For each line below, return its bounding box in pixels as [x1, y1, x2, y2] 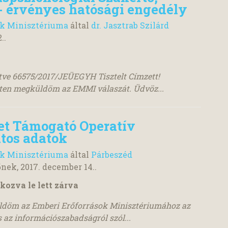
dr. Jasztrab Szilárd [91, 20, 169, 31]
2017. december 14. [20, 161, 95, 172]
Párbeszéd [91, 149, 132, 160]
